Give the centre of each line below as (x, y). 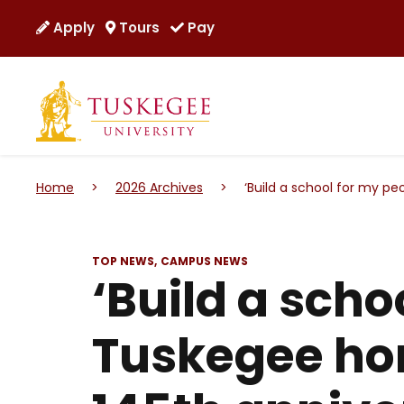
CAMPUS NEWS (204, 262)
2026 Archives (159, 188)
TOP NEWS (123, 262)
